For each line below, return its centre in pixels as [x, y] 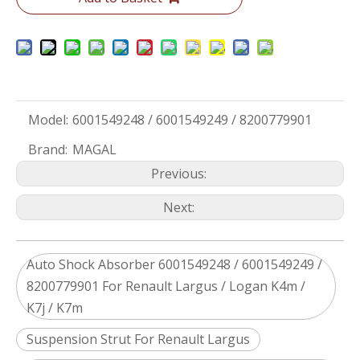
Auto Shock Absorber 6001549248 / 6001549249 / [174, 264]
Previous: [180, 174]
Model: [48, 120]
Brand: [48, 149]
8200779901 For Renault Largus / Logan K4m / [166, 286]
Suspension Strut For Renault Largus [138, 339]
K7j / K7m [55, 308]
